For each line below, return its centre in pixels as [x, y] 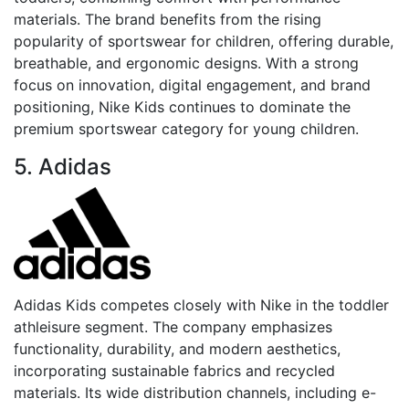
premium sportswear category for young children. [186, 128]
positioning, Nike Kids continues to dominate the [182, 106]
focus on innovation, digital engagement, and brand [192, 84]
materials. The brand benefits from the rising [168, 19]
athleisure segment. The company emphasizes [173, 326]
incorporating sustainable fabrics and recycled [174, 370]
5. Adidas [63, 166]
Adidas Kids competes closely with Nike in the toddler [201, 304]
